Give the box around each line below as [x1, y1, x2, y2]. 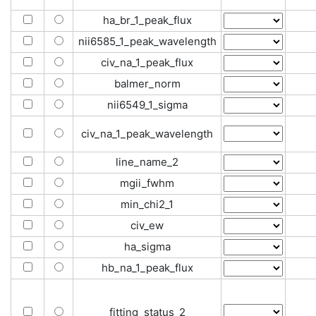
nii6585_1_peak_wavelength [78, 35, 217, 48]
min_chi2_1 [121, 197, 174, 211]
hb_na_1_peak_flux [101, 261, 193, 274]
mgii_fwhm [120, 176, 174, 190]
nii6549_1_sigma [107, 98, 188, 111]
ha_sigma [123, 240, 171, 253]
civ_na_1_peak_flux [101, 56, 193, 69]
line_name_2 [116, 155, 178, 169]
